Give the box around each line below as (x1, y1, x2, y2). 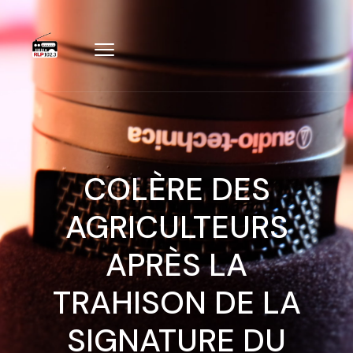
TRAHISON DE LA (52, 282, 301, 323)
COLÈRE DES (83, 169, 270, 210)
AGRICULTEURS (65, 206, 288, 247)
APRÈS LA (106, 244, 247, 285)
